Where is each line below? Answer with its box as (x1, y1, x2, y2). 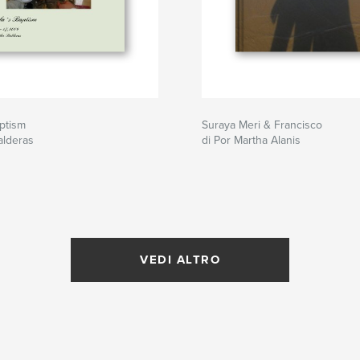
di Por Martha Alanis (202, 133, 301, 148)
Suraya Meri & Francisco (202, 118, 322, 133)
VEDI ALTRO (140, 252, 220, 268)
